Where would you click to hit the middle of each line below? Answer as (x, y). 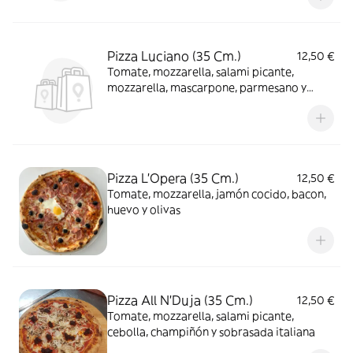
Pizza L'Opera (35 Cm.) (173, 178)
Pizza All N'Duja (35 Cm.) (180, 300)
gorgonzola (137, 103)
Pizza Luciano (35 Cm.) (174, 56)
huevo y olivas (144, 210)
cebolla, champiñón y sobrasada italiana (211, 332)
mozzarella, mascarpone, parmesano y (207, 87)
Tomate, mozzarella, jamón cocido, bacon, (217, 194)
